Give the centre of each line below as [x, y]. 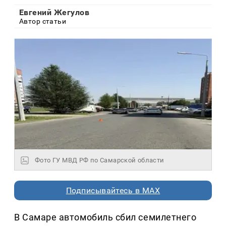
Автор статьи [43, 21]
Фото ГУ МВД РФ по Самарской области [100, 160]
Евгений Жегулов [54, 12]
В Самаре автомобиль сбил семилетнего [105, 217]
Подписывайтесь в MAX [113, 191]
